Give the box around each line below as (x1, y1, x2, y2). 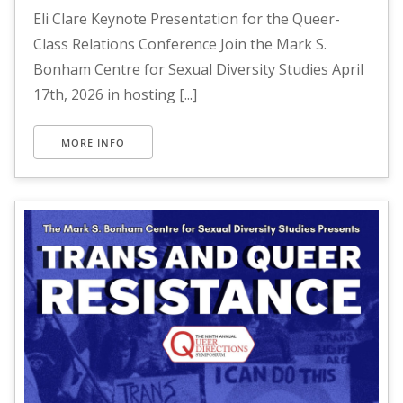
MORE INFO (61, 135, 125, 149)
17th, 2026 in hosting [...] (33, 84, 197, 104)
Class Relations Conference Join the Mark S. (33, 33, 327, 54)
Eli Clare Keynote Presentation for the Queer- (33, 8, 340, 29)
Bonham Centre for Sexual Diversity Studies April (33, 58, 363, 79)
